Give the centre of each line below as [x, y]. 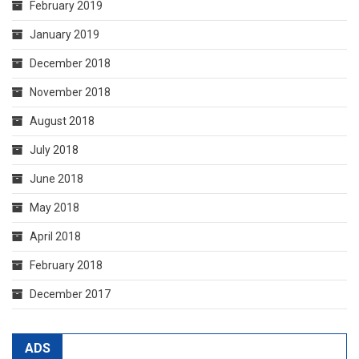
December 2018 [70, 63]
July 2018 [54, 149]
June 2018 [56, 178]
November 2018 [70, 92]
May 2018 [54, 207]
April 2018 [55, 236]
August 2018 [62, 121]
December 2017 [70, 294]
